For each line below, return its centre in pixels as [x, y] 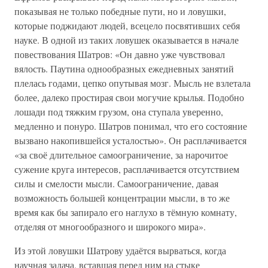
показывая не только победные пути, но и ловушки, [120, 11]
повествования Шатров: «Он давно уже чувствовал [120, 54]
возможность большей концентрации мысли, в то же [122, 198]
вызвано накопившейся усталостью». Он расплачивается [130, 140]
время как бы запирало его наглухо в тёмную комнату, [126, 212]
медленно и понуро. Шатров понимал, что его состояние [131, 126]
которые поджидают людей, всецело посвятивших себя [127, 25]
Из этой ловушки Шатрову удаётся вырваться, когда [120, 250]
